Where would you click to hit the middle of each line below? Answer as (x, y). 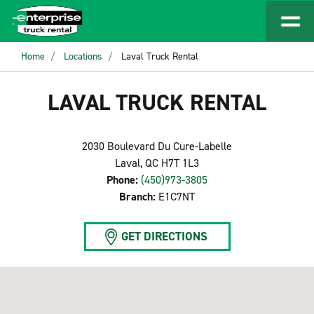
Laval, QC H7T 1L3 (157, 163)
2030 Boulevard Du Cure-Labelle (157, 146)
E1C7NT (177, 197)
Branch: (137, 197)
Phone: (122, 180)
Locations (83, 56)
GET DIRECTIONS (164, 236)
